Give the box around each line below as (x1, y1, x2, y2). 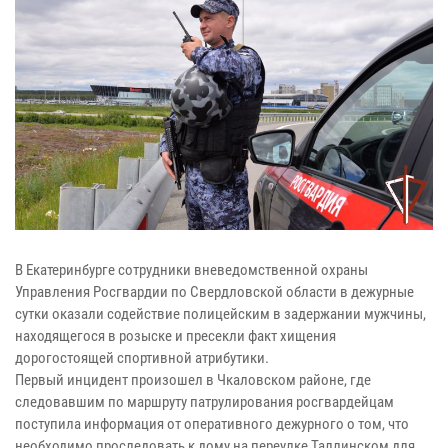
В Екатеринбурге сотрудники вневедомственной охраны (15, 261, 368, 280)
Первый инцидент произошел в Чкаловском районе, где (15, 371, 371, 390)
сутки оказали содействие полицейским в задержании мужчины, (15, 305, 426, 324)
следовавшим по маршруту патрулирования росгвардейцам (15, 393, 394, 412)
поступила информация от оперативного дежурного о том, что (15, 415, 409, 434)
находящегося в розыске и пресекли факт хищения (15, 327, 336, 346)
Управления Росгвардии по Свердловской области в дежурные (15, 283, 414, 302)
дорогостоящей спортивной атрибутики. (15, 349, 269, 368)
